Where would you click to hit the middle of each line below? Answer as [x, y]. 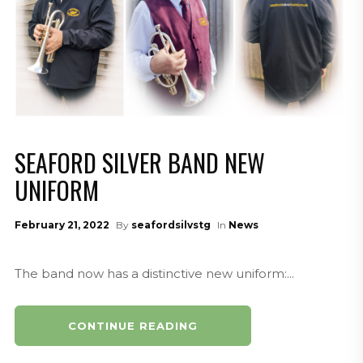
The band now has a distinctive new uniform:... [154, 273]
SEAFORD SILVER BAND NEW [139, 162]
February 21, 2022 [62, 224]
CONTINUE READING [132, 325]
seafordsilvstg [171, 224]
